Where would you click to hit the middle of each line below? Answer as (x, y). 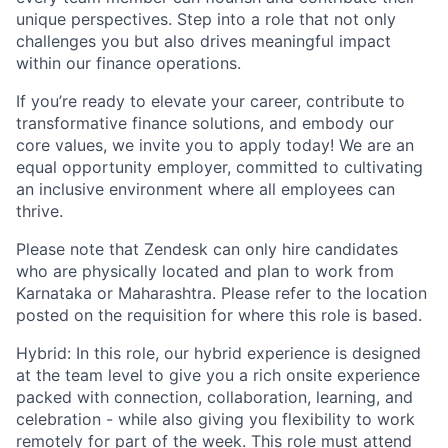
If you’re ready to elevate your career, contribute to (210, 100)
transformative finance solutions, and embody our (205, 122)
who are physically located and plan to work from (205, 270)
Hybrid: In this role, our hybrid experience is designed (218, 352)
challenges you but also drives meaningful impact (203, 40)
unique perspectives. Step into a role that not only (206, 18)
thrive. (39, 210)
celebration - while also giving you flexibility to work (215, 418)
